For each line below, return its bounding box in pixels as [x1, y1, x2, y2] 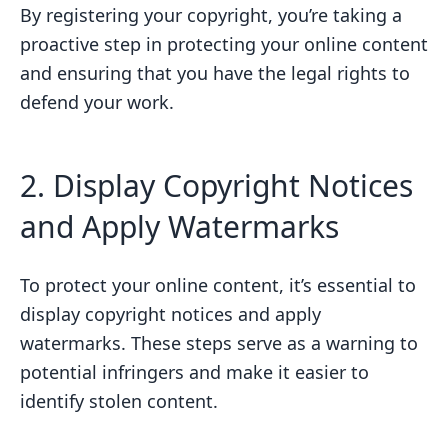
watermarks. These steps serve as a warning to [20, 330, 418, 355]
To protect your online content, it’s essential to [20, 272, 416, 297]
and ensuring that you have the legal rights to [20, 60, 410, 85]
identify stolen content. [20, 388, 218, 413]
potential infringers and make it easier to [20, 359, 369, 384]
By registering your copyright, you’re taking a [20, 2, 402, 27]
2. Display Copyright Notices [20, 164, 413, 206]
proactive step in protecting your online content [20, 31, 428, 56]
